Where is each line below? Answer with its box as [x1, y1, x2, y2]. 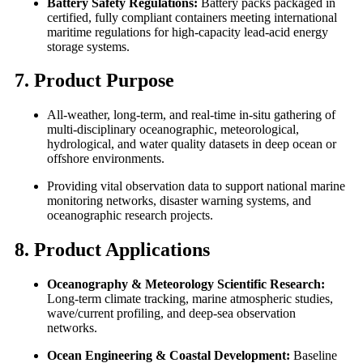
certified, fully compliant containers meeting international [47, 10, 337, 24]
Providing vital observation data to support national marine [47, 179, 345, 194]
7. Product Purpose [15, 70, 174, 92]
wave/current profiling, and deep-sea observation [47, 306, 296, 321]
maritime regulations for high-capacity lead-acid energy [47, 24, 328, 39]
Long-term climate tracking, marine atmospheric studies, [47, 292, 333, 306]
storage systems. [47, 39, 130, 53]
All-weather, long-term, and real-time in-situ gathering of [47, 108, 335, 122]
